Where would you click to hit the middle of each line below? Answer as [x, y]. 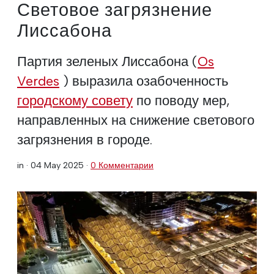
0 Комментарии [122, 165]
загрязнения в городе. [85, 139]
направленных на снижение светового [136, 120]
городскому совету [75, 100]
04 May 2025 [57, 165]
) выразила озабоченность [144, 80]
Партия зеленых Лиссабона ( [107, 61]
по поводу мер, [181, 100]
